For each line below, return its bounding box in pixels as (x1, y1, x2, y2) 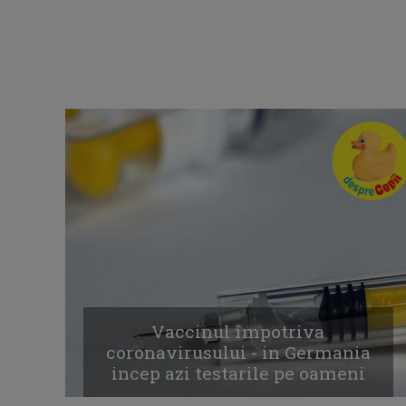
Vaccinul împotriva (151, 320, 325, 343)
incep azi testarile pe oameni (111, 362, 365, 385)
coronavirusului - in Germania (105, 341, 371, 364)
